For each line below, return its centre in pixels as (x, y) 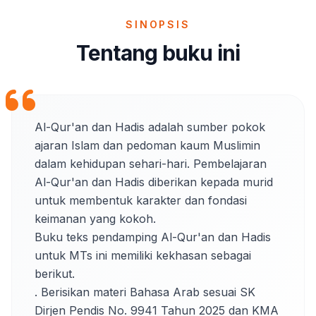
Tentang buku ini (158, 53)
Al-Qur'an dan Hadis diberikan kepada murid (154, 182)
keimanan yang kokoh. (95, 219)
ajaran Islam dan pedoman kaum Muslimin (147, 145)
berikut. (55, 274)
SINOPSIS (158, 24)
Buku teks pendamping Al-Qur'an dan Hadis (153, 237)
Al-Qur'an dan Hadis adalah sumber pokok (150, 127)
